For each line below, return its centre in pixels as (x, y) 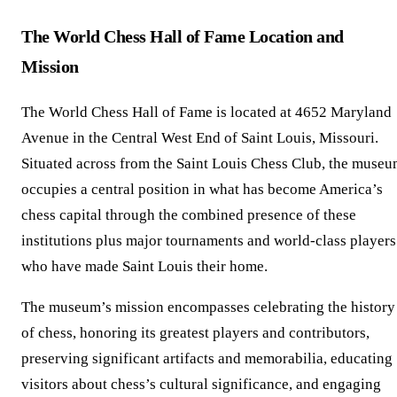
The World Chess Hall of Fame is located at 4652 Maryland (206, 113)
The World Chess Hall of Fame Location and (183, 37)
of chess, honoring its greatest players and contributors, (195, 333)
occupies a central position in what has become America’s (202, 190)
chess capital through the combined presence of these (189, 215)
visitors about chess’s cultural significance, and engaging (201, 385)
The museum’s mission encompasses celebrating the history (208, 307)
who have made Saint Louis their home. (144, 267)
